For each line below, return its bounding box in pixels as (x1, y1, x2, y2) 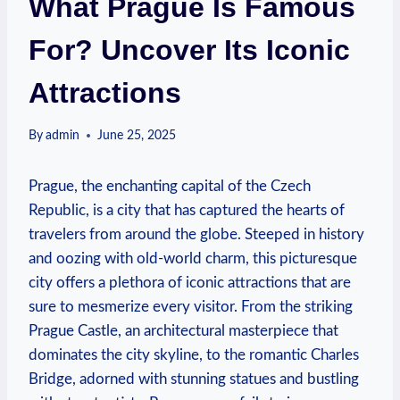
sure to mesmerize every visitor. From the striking (29, 298, 353, 314)
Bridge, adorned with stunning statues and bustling (29, 371, 359, 387)
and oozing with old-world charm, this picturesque (29, 250, 357, 266)
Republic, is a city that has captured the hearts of (29, 202, 345, 218)
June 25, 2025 (97, 129, 177, 142)
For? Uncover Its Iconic (29, 33, 350, 66)
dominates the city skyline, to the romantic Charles (29, 346, 359, 362)
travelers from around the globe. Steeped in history (29, 226, 364, 242)
